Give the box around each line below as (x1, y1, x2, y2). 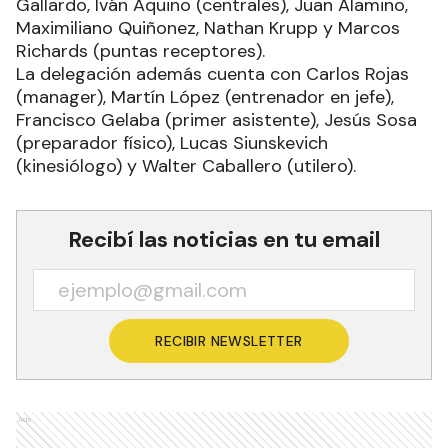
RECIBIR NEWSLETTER (155, 332, 303, 351)
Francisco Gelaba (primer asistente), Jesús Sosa (16, 108, 417, 133)
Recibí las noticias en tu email (68, 225, 380, 255)
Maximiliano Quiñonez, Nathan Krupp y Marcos (16, 16, 400, 41)
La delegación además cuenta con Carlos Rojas (16, 62, 409, 87)
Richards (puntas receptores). (16, 39, 265, 64)
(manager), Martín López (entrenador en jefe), (16, 85, 394, 110)
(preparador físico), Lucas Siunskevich (16, 131, 328, 156)
